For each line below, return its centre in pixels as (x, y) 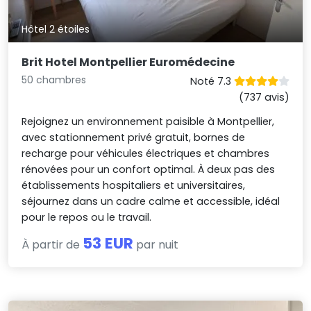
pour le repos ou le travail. (87, 218)
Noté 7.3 (212, 82)
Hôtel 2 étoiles (56, 30)
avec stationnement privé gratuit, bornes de (134, 138)
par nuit (156, 245)
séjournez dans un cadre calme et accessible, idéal (151, 202)
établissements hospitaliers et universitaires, (134, 186)
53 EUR (108, 244)
